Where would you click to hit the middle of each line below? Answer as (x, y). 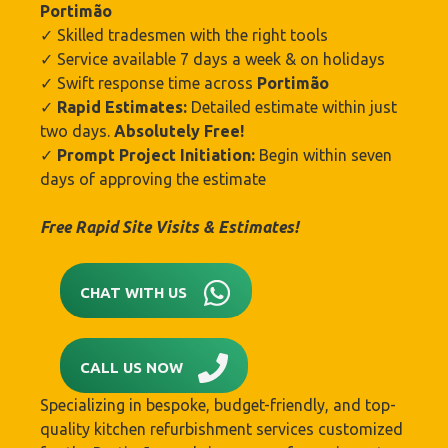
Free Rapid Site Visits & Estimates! (169, 227)
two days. (77, 131)
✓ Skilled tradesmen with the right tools (184, 35)
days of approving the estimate (153, 179)
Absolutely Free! (179, 131)
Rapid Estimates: (124, 107)
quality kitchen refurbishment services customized (221, 429)
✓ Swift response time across (148, 83)
